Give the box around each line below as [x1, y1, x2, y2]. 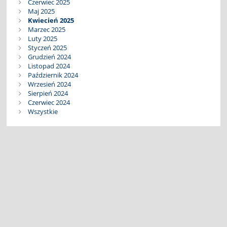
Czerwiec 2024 [27, 98, 70, 107]
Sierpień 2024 [27, 89, 68, 98]
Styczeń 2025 [27, 43, 67, 53]
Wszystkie [27, 107, 58, 117]
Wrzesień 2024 [27, 80, 71, 89]
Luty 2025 [27, 34, 57, 44]
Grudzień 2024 [27, 52, 71, 62]
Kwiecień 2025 [27, 16, 74, 25]
